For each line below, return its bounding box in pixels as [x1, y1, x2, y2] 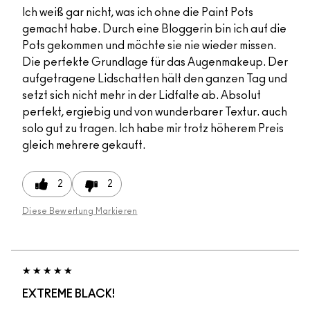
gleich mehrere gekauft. [22, 140, 145, 152]
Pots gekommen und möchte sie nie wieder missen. [22, 40, 276, 52]
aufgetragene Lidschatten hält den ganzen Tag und [22, 73, 287, 85]
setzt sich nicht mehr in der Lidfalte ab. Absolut [22, 90, 261, 102]
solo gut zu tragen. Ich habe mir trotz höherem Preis [22, 123, 284, 135]
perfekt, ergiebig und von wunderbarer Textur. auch [22, 107, 287, 118]
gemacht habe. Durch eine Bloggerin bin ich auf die [22, 24, 286, 35]
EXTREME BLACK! [22, 289, 115, 300]
